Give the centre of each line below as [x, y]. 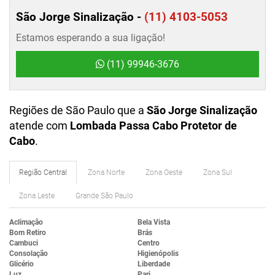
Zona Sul [218, 173]
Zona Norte [106, 173]
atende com [40, 126]
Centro [149, 243]
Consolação [29, 254]
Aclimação [26, 223]
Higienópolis [158, 254]
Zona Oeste [164, 173]
